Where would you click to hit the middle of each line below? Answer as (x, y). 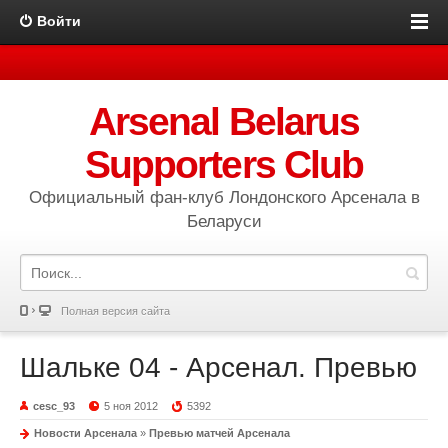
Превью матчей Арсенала (219, 433)
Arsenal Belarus (224, 121)
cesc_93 (54, 406)
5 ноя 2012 (131, 406)
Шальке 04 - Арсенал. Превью (218, 367)
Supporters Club (224, 164)
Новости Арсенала (85, 433)
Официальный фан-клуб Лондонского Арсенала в (224, 197)
